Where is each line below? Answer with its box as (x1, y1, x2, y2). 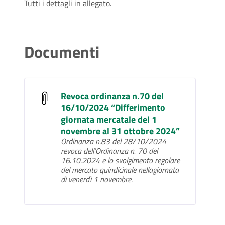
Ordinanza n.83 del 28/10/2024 (61, 135, 166, 148)
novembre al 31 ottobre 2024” (61, 124, 180, 138)
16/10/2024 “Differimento (61, 101, 165, 115)
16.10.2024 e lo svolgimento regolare (61, 154, 180, 167)
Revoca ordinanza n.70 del (61, 89, 164, 103)
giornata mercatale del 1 (61, 113, 157, 127)
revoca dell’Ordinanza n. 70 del (61, 145, 158, 157)
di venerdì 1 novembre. (61, 173, 133, 186)
